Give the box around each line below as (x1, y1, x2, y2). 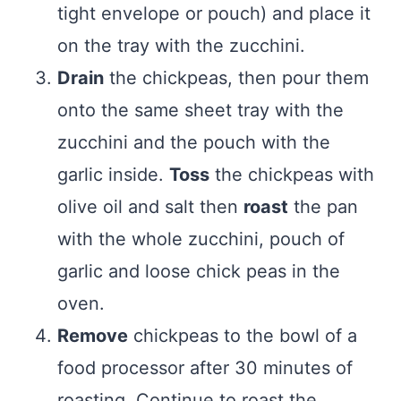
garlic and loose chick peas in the (57, 260, 340, 283)
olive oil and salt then (57, 196, 243, 218)
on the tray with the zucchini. (57, 35, 305, 57)
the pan (288, 196, 358, 218)
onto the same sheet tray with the (57, 99, 344, 122)
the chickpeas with (209, 164, 374, 186)
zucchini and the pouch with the (57, 132, 330, 154)
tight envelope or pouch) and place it (57, 3, 371, 25)
